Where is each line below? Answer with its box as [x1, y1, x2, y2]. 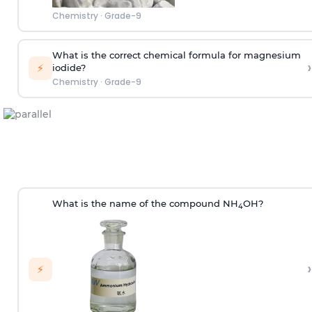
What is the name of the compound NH [52, 198, 238, 210]
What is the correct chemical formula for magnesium [52, 49, 301, 61]
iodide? [52, 62, 86, 74]
